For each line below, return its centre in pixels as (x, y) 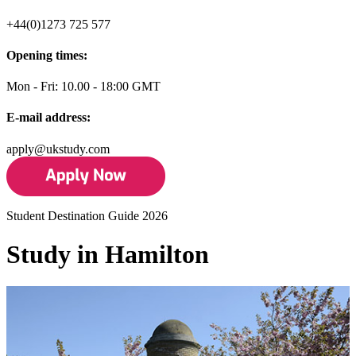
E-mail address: (48, 118)
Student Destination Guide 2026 (87, 215)
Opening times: (47, 55)
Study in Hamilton (108, 255)
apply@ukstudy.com (58, 149)
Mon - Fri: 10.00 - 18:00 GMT (83, 87)
